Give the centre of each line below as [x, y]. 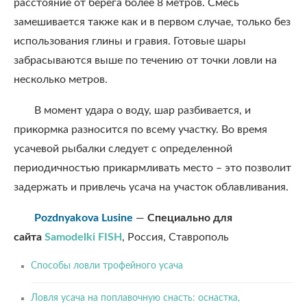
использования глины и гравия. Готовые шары [130, 41]
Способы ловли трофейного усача [107, 266]
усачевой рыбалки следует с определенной [123, 149]
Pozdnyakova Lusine [84, 218]
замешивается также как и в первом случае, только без [152, 22]
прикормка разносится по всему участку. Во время [140, 130]
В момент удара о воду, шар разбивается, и [143, 110]
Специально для [190, 218]
